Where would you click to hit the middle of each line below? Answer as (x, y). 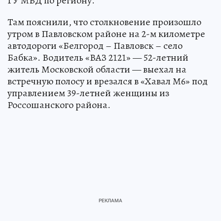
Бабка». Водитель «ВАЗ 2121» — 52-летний (98, 57)
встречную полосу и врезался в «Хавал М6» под (108, 81)
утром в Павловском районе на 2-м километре (106, 34)
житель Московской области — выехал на (97, 69)
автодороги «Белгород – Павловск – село (95, 45)
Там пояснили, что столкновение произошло (104, 22)
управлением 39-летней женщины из (88, 93)
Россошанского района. (59, 105)
